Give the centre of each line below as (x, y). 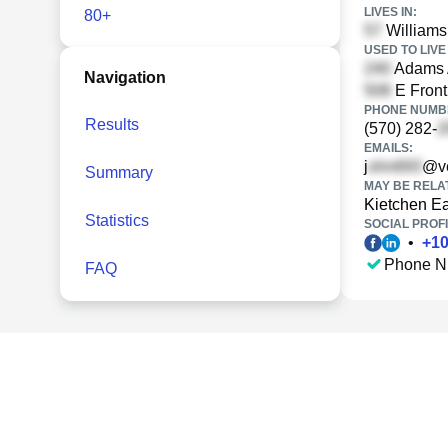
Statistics (117, 220)
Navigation (125, 77)
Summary (119, 172)
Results (112, 124)
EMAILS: (388, 148)
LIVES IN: (390, 12)
